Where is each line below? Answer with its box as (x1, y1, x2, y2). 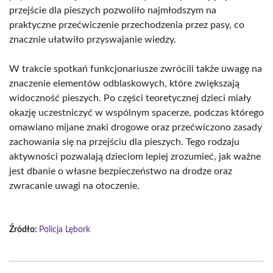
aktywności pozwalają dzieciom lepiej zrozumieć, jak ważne (9, 152, 261, 161)
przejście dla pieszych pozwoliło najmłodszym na (9, 5, 216, 15)
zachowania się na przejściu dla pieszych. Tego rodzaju (9, 137, 239, 147)
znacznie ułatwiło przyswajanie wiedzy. (9, 35, 176, 44)
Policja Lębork (39, 225, 90, 234)
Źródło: (9, 225, 39, 234)
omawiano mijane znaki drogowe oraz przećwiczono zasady (9, 122, 262, 132)
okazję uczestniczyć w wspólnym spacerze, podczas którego (9, 108, 264, 118)
